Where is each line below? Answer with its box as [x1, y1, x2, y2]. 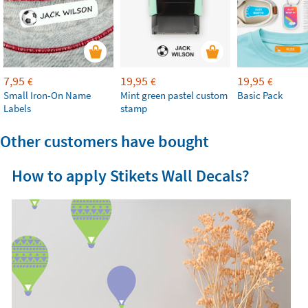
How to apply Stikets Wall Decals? [11, 165, 250, 186]
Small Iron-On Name [3, 89, 91, 102]
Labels [3, 102, 31, 115]
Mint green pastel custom [120, 89, 228, 102]
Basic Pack [237, 89, 283, 102]
